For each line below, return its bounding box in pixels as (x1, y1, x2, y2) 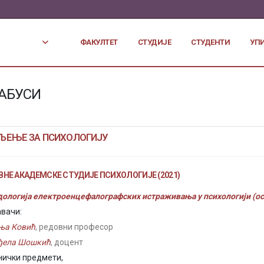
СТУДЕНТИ (191, 38, 230, 47)
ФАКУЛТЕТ (80, 38, 118, 47)
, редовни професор (35, 222, 113, 232)
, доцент (51, 237, 83, 247)
